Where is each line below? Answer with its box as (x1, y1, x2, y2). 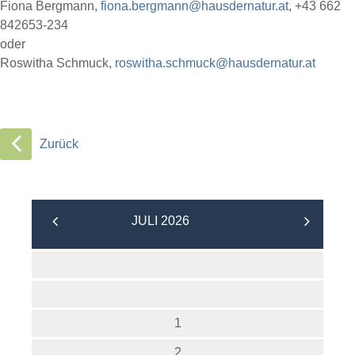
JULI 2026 (132, 214, 190, 227)
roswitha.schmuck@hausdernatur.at (115, 56, 315, 70)
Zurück (40, 137, 78, 151)
